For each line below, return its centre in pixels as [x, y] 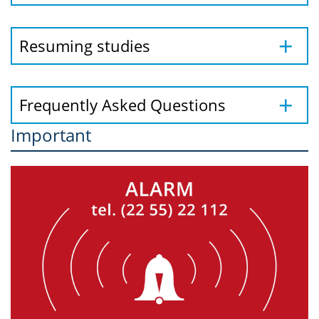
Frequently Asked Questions [122, 105]
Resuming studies [85, 46]
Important [51, 135]
